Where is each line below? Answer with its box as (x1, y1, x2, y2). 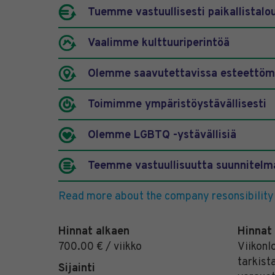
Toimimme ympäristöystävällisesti (87, 97, 266, 112)
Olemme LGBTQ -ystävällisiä (87, 128, 236, 142)
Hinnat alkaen (58, 225, 130, 239)
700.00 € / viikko (58, 240, 142, 255)
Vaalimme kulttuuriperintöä (87, 36, 230, 50)
